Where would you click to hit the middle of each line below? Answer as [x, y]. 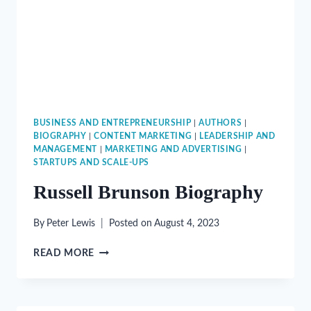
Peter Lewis [71, 223]
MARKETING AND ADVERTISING [173, 150]
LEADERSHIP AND [237, 136]
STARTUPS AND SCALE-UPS [92, 163]
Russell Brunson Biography [148, 192]
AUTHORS [220, 123]
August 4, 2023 [187, 223]
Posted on [131, 223]
